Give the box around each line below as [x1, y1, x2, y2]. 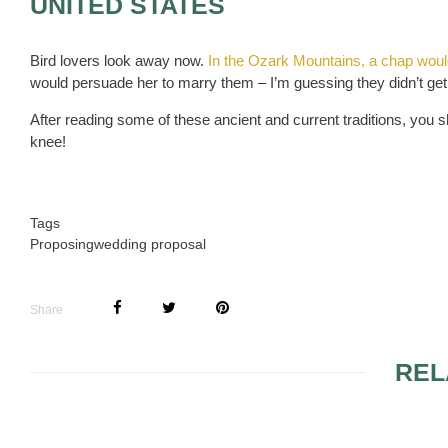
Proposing [30, 236, 94, 252]
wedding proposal [94, 236, 206, 252]
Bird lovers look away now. [30, 52, 208, 69]
